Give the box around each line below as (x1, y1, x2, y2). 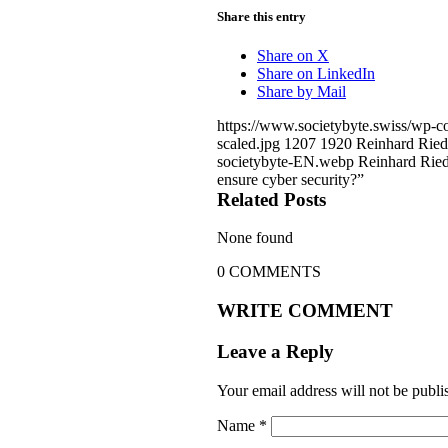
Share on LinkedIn (257, 64, 375, 82)
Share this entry (217, 8, 306, 24)
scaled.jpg (217, 134, 280, 152)
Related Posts (217, 188, 326, 210)
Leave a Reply (217, 340, 334, 362)
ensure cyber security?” (217, 170, 364, 188)
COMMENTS (229, 263, 321, 281)
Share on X (257, 46, 329, 64)
